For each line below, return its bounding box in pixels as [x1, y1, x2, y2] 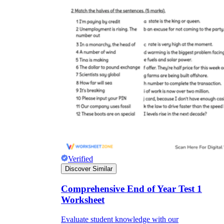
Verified [68, 154, 93, 163]
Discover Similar [65, 165, 112, 173]
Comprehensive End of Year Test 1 [61, 183, 202, 194]
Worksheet [61, 194, 104, 205]
